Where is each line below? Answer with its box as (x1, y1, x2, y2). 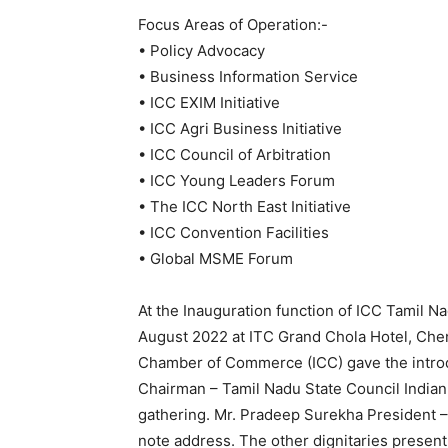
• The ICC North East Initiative (138, 197, 351, 216)
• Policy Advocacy (138, 41, 265, 60)
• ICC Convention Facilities (138, 223, 329, 242)
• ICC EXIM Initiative (138, 93, 280, 112)
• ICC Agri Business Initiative (138, 119, 342, 138)
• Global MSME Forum (138, 249, 293, 268)
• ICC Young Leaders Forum (138, 171, 335, 190)
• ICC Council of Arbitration (138, 145, 331, 164)
